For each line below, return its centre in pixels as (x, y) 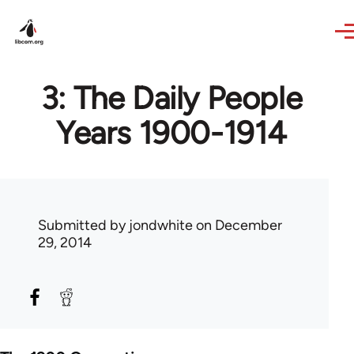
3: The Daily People (171, 98)
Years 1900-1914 (171, 133)
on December (237, 225)
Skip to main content (75, 11)
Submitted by (83, 225)
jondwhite (161, 225)
